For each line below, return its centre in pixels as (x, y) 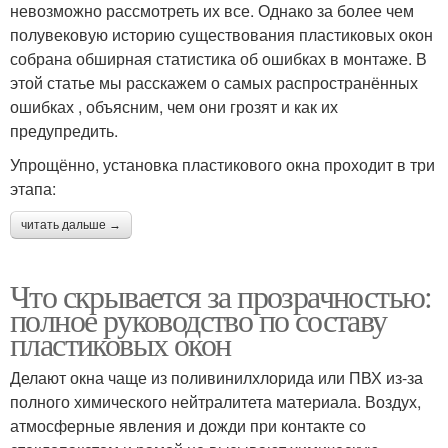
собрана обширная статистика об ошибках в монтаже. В (218, 58)
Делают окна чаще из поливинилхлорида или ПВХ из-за (216, 377)
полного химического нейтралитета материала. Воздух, (215, 401)
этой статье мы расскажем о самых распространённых (214, 82)
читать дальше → (71, 224)
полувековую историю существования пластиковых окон (221, 34)
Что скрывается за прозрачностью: (221, 295)
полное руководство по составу (198, 319)
